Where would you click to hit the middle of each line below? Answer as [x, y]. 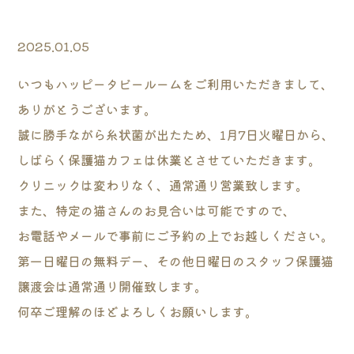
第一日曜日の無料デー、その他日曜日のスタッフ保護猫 [176, 261]
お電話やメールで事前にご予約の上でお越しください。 [176, 236]
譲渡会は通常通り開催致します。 [113, 286]
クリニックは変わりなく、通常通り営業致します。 [163, 185]
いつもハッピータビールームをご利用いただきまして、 [176, 84]
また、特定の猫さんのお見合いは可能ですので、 [157, 211]
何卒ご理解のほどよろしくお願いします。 [138, 312]
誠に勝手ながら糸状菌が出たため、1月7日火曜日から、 [176, 135]
